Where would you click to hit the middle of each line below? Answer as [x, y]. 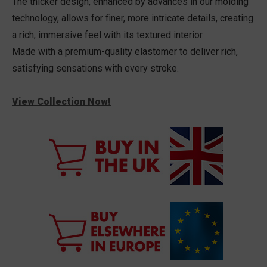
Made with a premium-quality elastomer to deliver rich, [125, 52]
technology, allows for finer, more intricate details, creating [133, 18]
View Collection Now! [61, 102]
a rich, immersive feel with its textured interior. [108, 35]
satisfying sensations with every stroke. [95, 69]
